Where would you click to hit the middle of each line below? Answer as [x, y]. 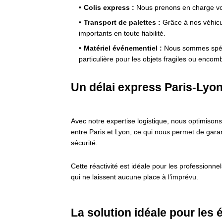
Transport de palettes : [122, 23]
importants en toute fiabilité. [122, 33]
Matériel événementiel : [123, 48]
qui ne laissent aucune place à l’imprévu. [135, 177]
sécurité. [84, 143]
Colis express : [109, 8]
